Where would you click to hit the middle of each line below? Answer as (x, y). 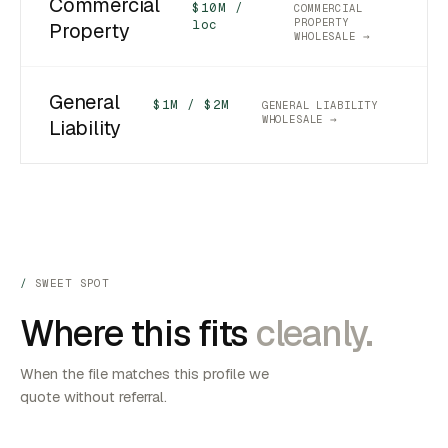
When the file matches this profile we (144, 373)
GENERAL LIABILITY (319, 105)
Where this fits (138, 333)
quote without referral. (93, 396)
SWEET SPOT (72, 283)
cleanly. (314, 333)
